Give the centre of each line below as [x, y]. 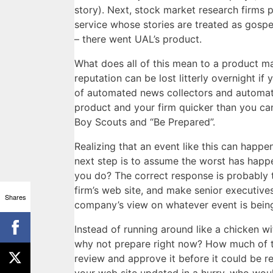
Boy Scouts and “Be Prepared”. [145, 122]
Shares [15, 197]
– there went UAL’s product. [138, 39]
